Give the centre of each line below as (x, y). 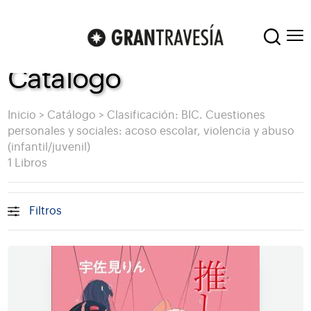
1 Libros (27, 163)
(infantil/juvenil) (49, 148)
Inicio (22, 116)
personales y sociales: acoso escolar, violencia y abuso (151, 132)
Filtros (46, 211)
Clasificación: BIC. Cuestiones (186, 116)
